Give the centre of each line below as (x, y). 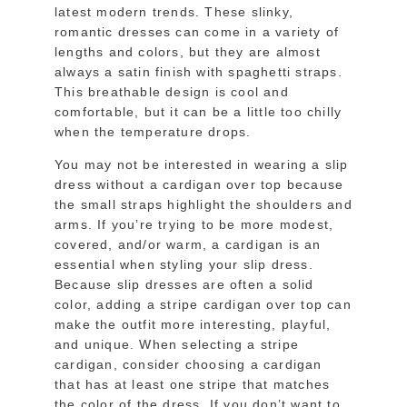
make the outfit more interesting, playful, (193, 325)
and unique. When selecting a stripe (177, 345)
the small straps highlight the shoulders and (203, 205)
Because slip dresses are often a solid (184, 285)
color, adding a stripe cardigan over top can (203, 305)
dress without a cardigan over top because (199, 185)
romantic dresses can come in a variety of (197, 31)
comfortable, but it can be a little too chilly (199, 111)
